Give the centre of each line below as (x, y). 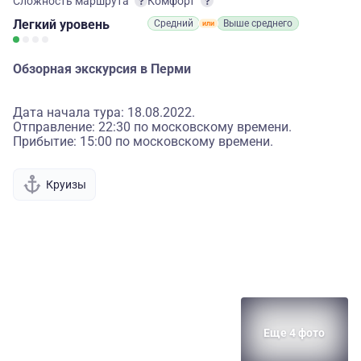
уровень (85, 25)
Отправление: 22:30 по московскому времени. (152, 127)
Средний (174, 23)
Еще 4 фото (295, 333)
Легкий (36, 25)
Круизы (66, 184)
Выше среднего (258, 23)
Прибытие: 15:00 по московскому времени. (143, 141)
